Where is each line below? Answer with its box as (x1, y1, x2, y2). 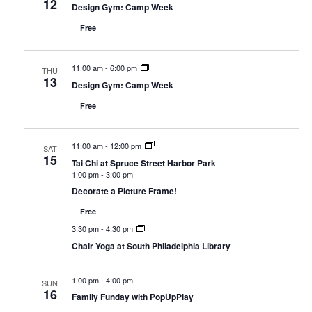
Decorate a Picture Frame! (71, 184, 177, 197)
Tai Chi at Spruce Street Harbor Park (71, 156, 216, 169)
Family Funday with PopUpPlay (71, 290, 194, 303)
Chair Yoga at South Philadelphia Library (71, 239, 231, 252)
